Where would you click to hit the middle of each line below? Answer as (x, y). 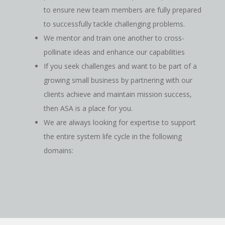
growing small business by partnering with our (118, 80)
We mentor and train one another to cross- (114, 38)
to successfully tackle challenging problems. (114, 24)
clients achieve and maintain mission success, (118, 94)
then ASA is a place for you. (88, 108)
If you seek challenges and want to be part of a (120, 66)
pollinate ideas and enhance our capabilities (114, 52)
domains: (58, 150)
